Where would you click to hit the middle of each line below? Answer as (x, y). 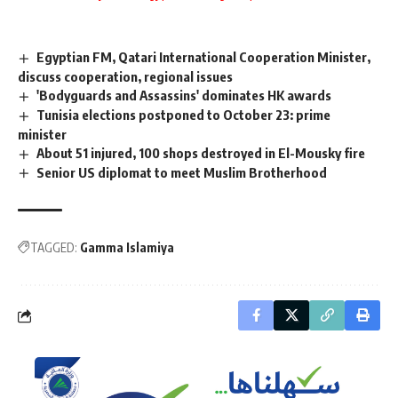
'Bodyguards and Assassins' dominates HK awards (184, 95)
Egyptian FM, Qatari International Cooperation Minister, (204, 57)
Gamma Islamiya (127, 248)
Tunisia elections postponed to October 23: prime (184, 114)
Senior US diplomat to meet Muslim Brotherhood (182, 172)
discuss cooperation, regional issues (125, 76)
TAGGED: (54, 248)
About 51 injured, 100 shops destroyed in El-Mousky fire (201, 152)
